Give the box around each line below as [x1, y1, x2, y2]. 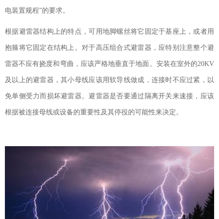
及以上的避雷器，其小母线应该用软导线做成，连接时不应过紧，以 [5, 76, 214, 84]
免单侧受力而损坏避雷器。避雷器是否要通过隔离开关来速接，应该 [5, 92, 214, 100]
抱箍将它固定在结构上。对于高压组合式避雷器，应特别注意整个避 [5, 44, 214, 51]
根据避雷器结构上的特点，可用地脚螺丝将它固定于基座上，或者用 [5, 27, 214, 35]
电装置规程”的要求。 [5, 6, 69, 14]
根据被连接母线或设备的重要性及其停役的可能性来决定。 [5, 108, 183, 116]
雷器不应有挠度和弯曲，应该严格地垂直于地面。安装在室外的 [5, 60, 197, 67]
